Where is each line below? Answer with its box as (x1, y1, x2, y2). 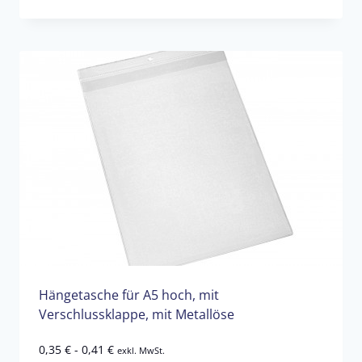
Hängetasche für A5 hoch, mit (39, 285, 219, 304)
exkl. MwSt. (117, 343, 165, 356)
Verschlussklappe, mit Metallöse (39, 305, 234, 323)
